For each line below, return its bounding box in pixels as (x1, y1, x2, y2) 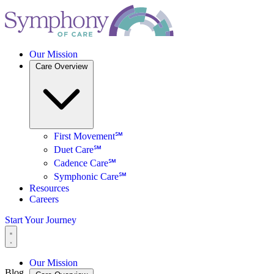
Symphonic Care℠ (54, 171, 127, 182)
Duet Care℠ (54, 144, 102, 155)
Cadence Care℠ (54, 158, 116, 168)
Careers (29, 194, 59, 204)
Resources (29, 183, 69, 193)
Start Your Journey (5, 215, 76, 225)
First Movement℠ (54, 131, 123, 141)
